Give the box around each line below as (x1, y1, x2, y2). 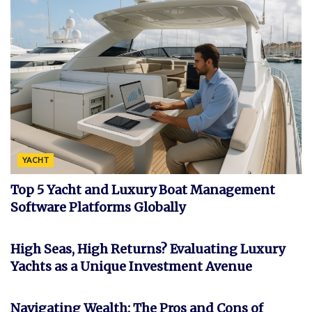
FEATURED (22, 273, 63, 283)
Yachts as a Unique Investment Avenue (10, 258, 252, 274)
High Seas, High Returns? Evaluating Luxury (10, 240, 285, 257)
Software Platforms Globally (10, 198, 185, 215)
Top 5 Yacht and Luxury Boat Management (10, 181, 275, 198)
